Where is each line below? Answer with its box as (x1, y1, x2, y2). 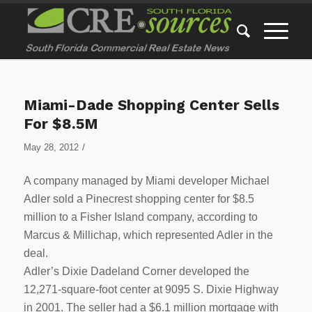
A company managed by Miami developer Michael (23, 174, 270, 187)
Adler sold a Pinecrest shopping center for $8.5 (23, 192, 254, 205)
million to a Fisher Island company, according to (23, 210, 258, 223)
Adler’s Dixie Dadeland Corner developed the (23, 265, 249, 277)
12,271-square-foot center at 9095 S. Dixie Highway (23, 283, 279, 295)
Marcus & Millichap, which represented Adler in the (23, 228, 273, 241)
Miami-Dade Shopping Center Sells (23, 96, 279, 114)
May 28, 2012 (23, 142, 79, 153)
